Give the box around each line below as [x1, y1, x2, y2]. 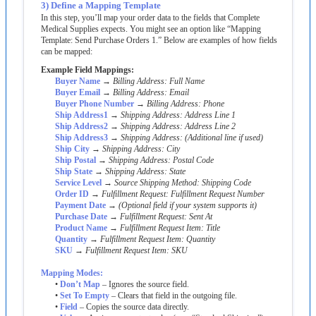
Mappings [95, 64, 131, 75]
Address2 [73, 121, 108, 131]
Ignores [109, 279, 134, 289]
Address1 [73, 109, 108, 120]
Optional [121, 200, 151, 210]
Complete [228, 12, 260, 23]
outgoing [193, 290, 222, 300]
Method [171, 177, 197, 188]
